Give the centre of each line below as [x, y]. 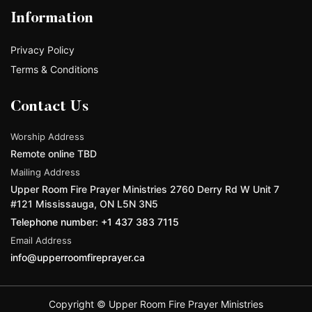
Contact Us [50, 107]
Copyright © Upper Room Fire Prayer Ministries [156, 304]
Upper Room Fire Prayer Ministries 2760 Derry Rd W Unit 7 [145, 189]
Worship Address [47, 136]
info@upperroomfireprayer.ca [78, 257]
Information [52, 18]
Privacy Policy [42, 49]
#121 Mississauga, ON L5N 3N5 [84, 203]
